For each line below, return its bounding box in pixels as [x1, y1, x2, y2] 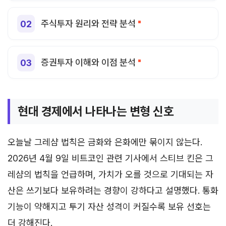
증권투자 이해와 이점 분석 [41, 57, 136, 68]
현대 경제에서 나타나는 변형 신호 [18, 104, 174, 119]
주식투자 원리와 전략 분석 [41, 18, 136, 29]
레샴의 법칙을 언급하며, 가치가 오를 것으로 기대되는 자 [8, 169, 213, 180]
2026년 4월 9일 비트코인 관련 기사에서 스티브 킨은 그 [8, 153, 213, 163]
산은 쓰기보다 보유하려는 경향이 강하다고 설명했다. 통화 [8, 185, 218, 196]
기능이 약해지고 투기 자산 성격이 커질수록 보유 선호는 [8, 201, 211, 212]
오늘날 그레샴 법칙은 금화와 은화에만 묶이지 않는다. [8, 137, 202, 147]
